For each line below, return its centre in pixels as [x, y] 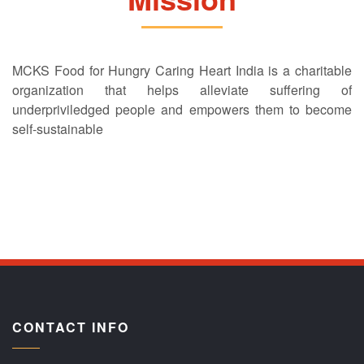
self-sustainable [58, 129]
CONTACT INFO [71, 327]
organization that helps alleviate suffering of [182, 90]
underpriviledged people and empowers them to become [182, 110]
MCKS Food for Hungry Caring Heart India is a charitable [182, 71]
